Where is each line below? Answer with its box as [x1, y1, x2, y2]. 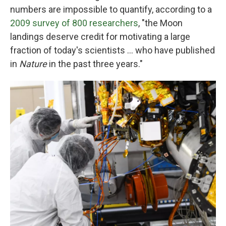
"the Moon [142, 17, 183, 28]
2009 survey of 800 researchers [10, 17, 138, 28]
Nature [19, 58, 49, 69]
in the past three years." [49, 58, 143, 69]
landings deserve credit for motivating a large [10, 31, 190, 42]
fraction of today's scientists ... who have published [10, 44, 215, 55]
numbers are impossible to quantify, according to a [10, 4, 212, 15]
